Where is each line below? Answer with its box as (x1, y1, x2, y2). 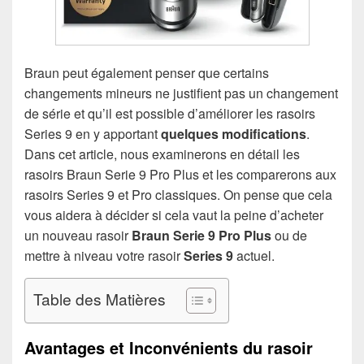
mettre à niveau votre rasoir (24, 245, 184, 265)
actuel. (233, 245, 275, 265)
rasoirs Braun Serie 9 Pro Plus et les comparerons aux (24, 164, 336, 184)
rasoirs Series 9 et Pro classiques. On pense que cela (24, 184, 332, 204)
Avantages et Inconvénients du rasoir (24, 335, 313, 359)
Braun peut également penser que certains (24, 63, 269, 82)
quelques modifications (161, 123, 306, 143)
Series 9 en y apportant (24, 123, 161, 143)
